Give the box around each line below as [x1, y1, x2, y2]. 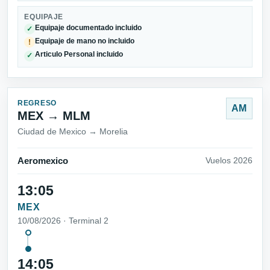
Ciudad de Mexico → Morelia [17, 126, 128, 136]
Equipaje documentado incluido [35, 24, 142, 31]
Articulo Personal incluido [35, 51, 124, 58]
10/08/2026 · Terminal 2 [17, 216, 108, 226]
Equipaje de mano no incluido [35, 37, 135, 45]
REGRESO [17, 98, 57, 107]
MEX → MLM [17, 108, 90, 122]
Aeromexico [17, 155, 68, 166]
